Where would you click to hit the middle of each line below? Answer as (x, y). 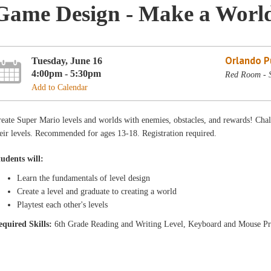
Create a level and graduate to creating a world (98, 191)
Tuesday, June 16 (67, 60)
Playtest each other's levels (64, 205)
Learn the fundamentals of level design (85, 178)
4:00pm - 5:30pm (67, 73)
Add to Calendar (60, 87)
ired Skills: (32, 224)
